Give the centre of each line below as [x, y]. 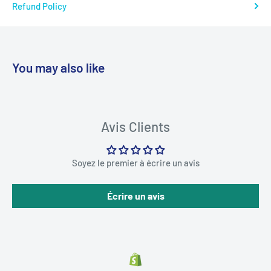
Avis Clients [135, 127]
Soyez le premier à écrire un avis [135, 163]
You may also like [58, 68]
